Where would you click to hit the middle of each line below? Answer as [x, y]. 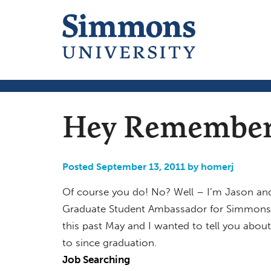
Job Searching [96, 259]
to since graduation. [109, 242]
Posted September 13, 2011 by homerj [148, 166]
